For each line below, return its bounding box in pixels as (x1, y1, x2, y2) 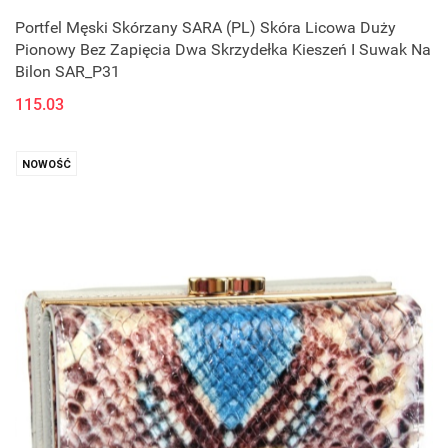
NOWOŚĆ (22, 158, 71, 172)
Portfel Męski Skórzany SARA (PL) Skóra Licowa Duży (15, 18, 396, 38)
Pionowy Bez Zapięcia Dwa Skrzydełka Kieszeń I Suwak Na (15, 40, 431, 60)
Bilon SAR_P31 (15, 62, 120, 82)
